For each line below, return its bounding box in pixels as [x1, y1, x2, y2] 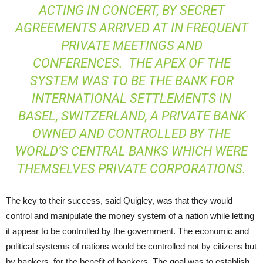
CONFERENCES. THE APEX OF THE [32, 56, 231, 70]
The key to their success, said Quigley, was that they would [6, 195, 232, 205]
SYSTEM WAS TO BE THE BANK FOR [29, 73, 234, 88]
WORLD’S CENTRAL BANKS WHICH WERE [15, 144, 248, 159]
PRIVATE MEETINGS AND [60, 38, 203, 53]
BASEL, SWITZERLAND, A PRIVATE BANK [18, 109, 245, 123]
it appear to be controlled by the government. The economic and [6, 226, 249, 236]
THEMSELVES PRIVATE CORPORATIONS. [17, 161, 246, 176]
